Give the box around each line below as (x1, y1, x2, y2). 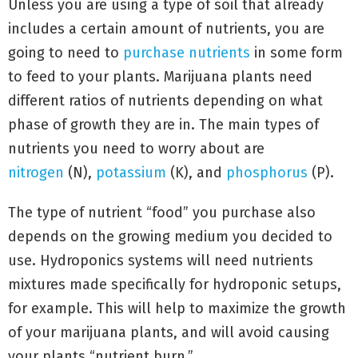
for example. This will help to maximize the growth (8, 299, 346, 317)
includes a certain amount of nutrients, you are (8, 19, 324, 38)
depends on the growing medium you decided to (8, 227, 332, 245)
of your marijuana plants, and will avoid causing (8, 323, 329, 341)
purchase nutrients (123, 43, 250, 62)
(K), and (166, 163, 226, 181)
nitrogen (8, 163, 64, 181)
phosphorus (226, 163, 308, 181)
